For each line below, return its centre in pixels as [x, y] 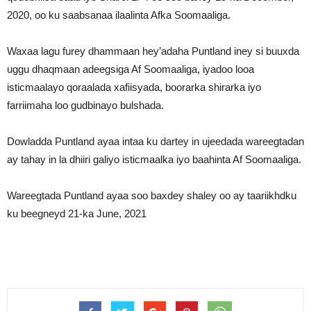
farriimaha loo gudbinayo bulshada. [85, 105]
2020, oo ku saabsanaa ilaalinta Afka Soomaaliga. [119, 15]
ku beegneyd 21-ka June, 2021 [77, 213]
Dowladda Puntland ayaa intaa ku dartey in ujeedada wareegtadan [155, 141]
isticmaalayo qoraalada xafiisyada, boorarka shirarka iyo [134, 87]
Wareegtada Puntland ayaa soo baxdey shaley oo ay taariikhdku [152, 195]
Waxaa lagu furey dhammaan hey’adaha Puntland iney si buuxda [153, 51]
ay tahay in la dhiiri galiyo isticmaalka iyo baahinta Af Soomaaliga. [154, 159]
